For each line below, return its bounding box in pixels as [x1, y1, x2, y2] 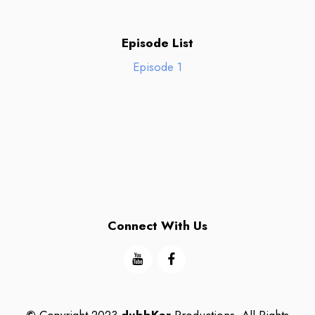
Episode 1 [133, 58, 182, 76]
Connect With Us [108, 217, 207, 236]
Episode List [122, 34, 193, 53]
